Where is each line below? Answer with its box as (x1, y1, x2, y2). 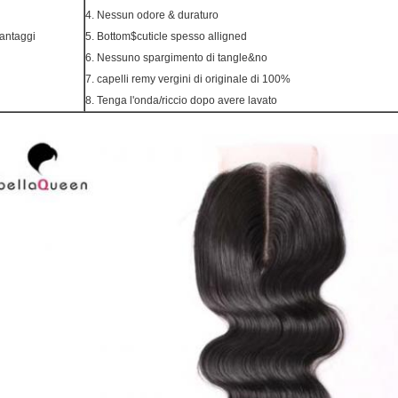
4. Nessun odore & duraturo (85, 9, 219, 21)
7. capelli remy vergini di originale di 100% (85, 73, 291, 85)
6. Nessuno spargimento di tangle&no (85, 52, 267, 64)
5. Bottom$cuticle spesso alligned (85, 30, 247, 43)
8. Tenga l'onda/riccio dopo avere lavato (85, 94, 277, 107)
